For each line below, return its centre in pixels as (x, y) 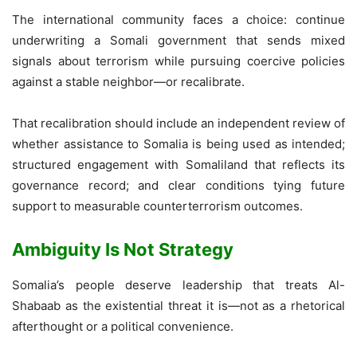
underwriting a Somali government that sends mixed (178, 41)
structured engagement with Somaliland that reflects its (178, 165)
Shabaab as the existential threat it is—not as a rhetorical (178, 306)
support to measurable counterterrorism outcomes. (157, 206)
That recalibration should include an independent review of (178, 124)
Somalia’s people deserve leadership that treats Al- (178, 285)
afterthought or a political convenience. (123, 327)
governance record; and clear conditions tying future (178, 186)
